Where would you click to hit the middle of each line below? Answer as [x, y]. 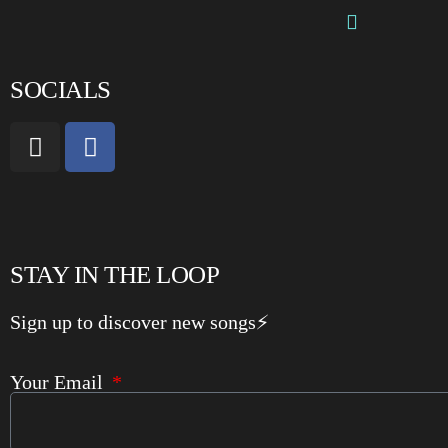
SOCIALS [60, 90]
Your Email [59, 381]
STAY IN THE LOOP [114, 275]
